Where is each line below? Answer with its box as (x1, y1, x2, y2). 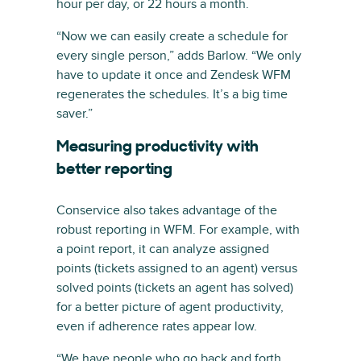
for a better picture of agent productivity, (56, 299, 284, 315)
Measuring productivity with (56, 139, 259, 156)
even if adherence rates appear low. (56, 318, 257, 334)
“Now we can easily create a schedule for (56, 28, 288, 44)
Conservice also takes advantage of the (56, 202, 277, 218)
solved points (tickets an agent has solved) (56, 280, 293, 296)
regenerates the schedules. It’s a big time (56, 86, 288, 102)
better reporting (56, 162, 172, 178)
